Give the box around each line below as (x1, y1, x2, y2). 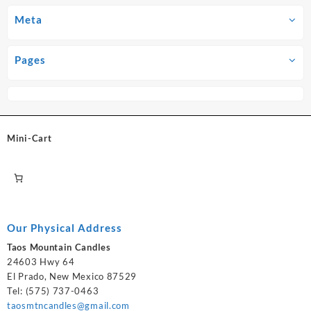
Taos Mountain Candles (7, 242, 111, 253)
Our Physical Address (7, 221, 122, 234)
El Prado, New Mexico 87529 (7, 271, 137, 283)
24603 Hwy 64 (7, 256, 75, 268)
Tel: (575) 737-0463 (7, 285, 99, 297)
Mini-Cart (7, 133, 52, 144)
